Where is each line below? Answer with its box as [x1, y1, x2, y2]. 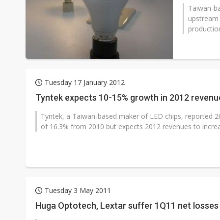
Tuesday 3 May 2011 [45, 186, 111, 195]
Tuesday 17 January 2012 [45, 78, 125, 87]
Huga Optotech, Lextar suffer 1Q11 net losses [35, 200, 219, 211]
